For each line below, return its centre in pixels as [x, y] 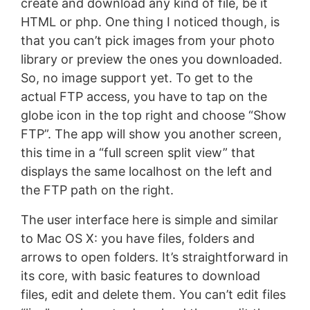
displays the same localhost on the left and [146, 172]
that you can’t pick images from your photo [147, 41]
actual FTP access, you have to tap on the [144, 97]
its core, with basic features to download [140, 276]
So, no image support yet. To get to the [136, 78]
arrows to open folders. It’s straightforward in [154, 257]
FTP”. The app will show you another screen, [151, 134]
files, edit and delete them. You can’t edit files [153, 295]
